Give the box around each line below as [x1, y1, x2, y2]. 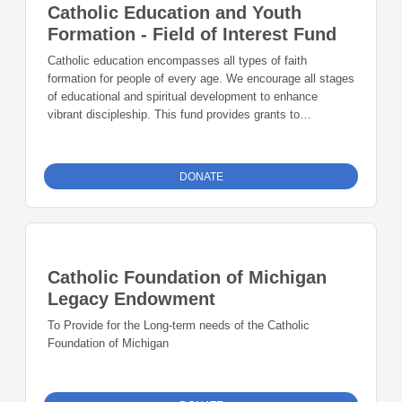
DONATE [179, 170, 223, 184]
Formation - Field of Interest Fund [48, 24, 336, 45]
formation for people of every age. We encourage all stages [48, 72, 354, 86]
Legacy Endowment [48, 289, 215, 310]
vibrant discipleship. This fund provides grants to [48, 108, 300, 122]
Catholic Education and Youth [48, 3, 301, 23]
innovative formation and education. [48, 126, 232, 140]
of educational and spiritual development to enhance [48, 90, 318, 104]
